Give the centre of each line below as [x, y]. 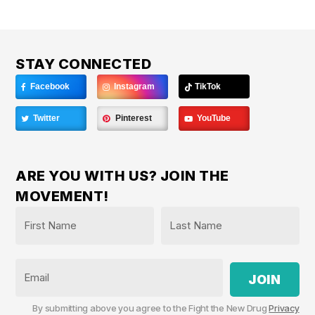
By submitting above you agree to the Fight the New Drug [151, 308]
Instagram [134, 87]
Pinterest [133, 118]
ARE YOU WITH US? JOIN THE [122, 176]
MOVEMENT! [62, 196]
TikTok [207, 87]
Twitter [46, 118]
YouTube [213, 118]
